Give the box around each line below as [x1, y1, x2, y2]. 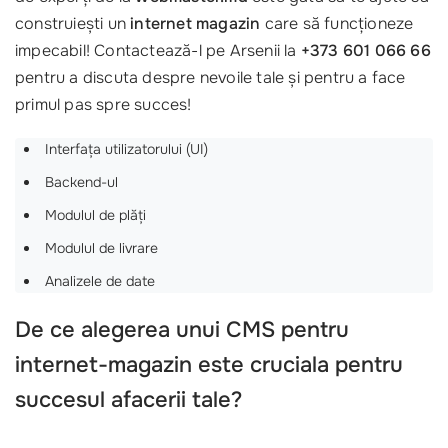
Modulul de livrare [45, 239, 158, 257]
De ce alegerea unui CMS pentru [15, 316, 349, 344]
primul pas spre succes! [15, 94, 192, 115]
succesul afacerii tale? [15, 386, 242, 414]
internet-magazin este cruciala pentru [15, 351, 403, 379]
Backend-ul [45, 173, 118, 191]
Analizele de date [45, 272, 155, 290]
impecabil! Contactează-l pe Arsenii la [15, 40, 301, 61]
